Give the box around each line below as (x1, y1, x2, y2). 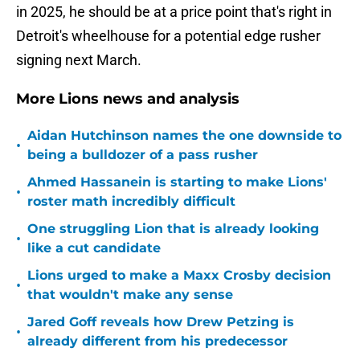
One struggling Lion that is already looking (27, 221, 319, 237)
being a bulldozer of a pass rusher (27, 147, 258, 163)
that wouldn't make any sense (27, 287, 233, 303)
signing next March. (16, 51, 141, 69)
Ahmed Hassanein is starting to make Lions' (27, 174, 327, 190)
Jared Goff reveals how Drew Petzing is (27, 314, 294, 330)
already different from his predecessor (27, 333, 288, 350)
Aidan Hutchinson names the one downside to (27, 128, 342, 144)
